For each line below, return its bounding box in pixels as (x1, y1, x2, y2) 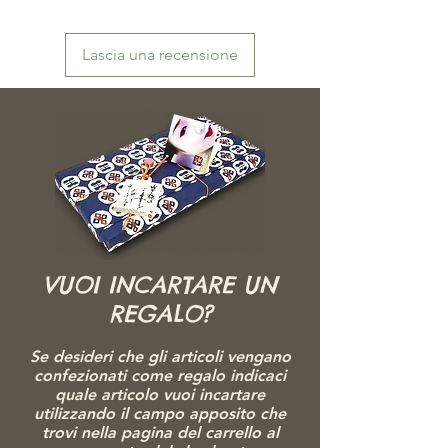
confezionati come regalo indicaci (34, 365, 286, 385)
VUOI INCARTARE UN (43, 269, 277, 299)
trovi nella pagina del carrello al (41, 422, 279, 442)
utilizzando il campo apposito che (34, 403, 286, 423)
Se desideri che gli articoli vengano (29, 346, 291, 366)
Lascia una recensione (82, 44, 238, 64)
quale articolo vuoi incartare (55, 384, 265, 404)
